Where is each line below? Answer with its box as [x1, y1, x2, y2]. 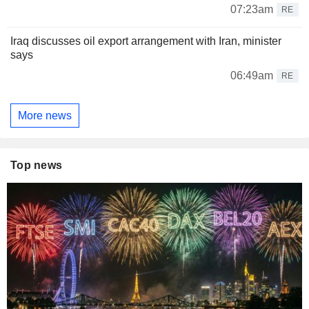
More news [18, 109, 72, 121]
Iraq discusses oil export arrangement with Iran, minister [10, 35, 281, 48]
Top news [10, 159, 63, 172]
